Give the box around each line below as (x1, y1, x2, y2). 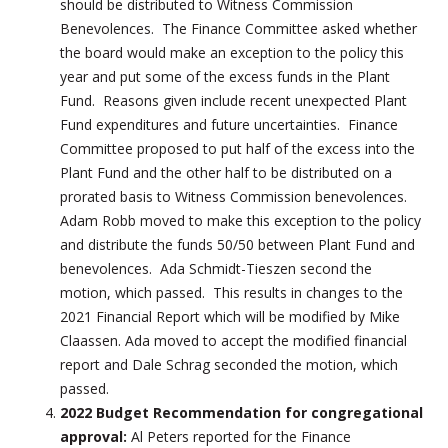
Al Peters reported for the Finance (131, 426, 351, 446)
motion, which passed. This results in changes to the (60, 282, 403, 302)
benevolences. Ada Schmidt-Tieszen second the (60, 258, 372, 278)
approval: (60, 426, 131, 446)
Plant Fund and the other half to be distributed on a (60, 162, 392, 182)
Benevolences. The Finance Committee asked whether (60, 18, 417, 38)
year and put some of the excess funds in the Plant (60, 66, 390, 86)
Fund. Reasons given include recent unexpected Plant (60, 90, 407, 110)
